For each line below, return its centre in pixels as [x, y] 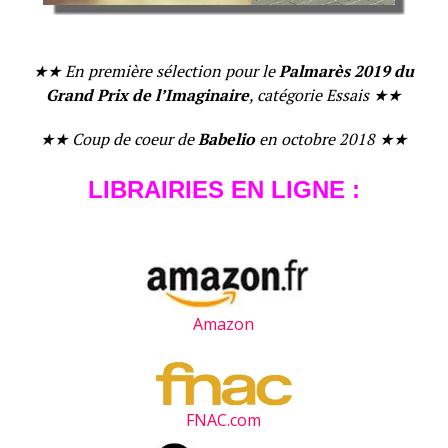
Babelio [227, 138]
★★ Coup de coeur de [119, 138]
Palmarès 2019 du [347, 70]
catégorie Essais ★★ [329, 94]
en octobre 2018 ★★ [331, 138]
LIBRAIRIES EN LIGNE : [223, 189]
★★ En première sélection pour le [156, 70]
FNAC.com [224, 419]
